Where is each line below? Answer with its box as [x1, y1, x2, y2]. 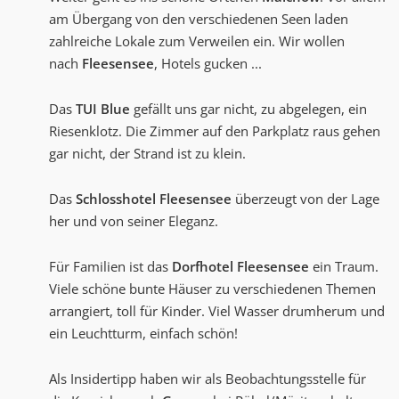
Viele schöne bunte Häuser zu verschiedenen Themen [49, 280, 376, 298]
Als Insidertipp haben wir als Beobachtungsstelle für [49, 370, 366, 388]
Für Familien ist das [49, 257, 172, 276]
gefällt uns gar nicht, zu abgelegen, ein [134, 100, 367, 118]
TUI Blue [76, 100, 134, 118]
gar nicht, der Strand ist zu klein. [49, 144, 246, 163]
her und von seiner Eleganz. [49, 212, 218, 231]
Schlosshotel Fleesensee [76, 190, 232, 208]
